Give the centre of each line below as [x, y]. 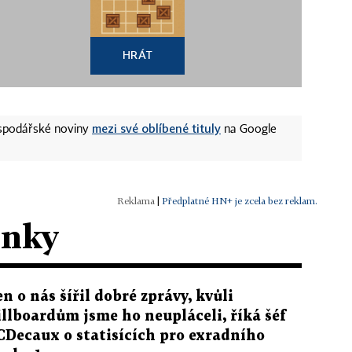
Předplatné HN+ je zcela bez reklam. [240, 200]
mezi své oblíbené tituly [156, 128]
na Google [249, 129]
